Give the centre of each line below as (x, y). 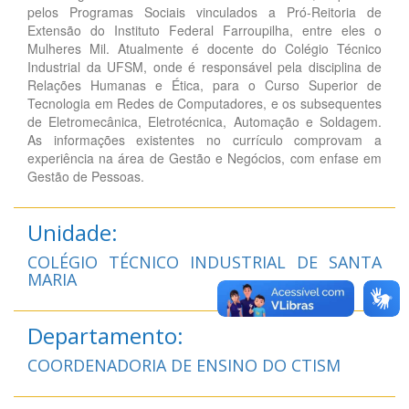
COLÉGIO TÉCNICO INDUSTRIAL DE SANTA (204, 262)
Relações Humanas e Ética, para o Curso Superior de (204, 84)
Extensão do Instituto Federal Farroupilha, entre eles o (204, 30)
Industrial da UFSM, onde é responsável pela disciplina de (204, 66)
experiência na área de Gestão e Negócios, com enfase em (204, 157)
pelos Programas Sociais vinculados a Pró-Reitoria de (204, 11)
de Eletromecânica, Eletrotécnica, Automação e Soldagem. (204, 121)
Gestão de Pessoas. (86, 176)
